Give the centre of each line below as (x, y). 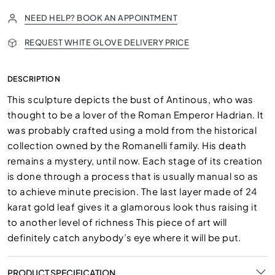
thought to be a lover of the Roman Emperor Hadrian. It (136, 114)
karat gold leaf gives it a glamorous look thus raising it (133, 207)
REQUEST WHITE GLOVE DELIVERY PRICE (107, 42)
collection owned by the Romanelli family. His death (127, 145)
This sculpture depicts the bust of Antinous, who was (130, 99)
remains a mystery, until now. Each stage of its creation (135, 161)
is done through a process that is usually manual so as (133, 176)
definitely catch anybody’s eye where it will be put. (124, 237)
